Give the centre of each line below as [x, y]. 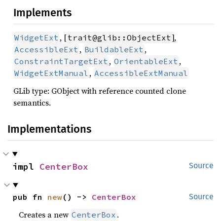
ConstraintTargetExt [61, 61]
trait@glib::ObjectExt [119, 37]
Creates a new [45, 214]
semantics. [32, 102]
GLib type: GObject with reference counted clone [100, 91]
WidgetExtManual [51, 73]
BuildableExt [114, 49]
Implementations [49, 129]
